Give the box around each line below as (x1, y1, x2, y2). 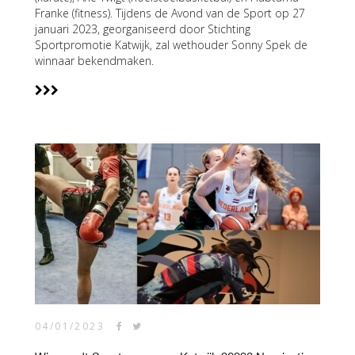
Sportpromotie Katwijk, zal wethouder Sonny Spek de (35, 37, 307, 52)
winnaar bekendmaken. (35, 53, 154, 68)
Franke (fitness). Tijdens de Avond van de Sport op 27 (35, 6, 305, 21)
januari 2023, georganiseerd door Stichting (35, 21, 250, 36)
